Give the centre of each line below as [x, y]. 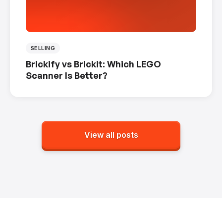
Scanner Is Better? [67, 76]
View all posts [111, 135]
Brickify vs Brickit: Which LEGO [93, 64]
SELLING [43, 48]
